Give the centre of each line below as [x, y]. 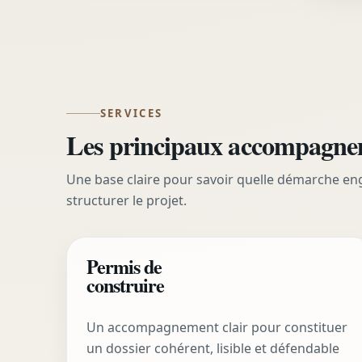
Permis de [124, 267]
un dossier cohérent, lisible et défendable [213, 348]
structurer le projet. [126, 201]
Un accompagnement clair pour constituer [217, 327]
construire [126, 285]
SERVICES [131, 114]
